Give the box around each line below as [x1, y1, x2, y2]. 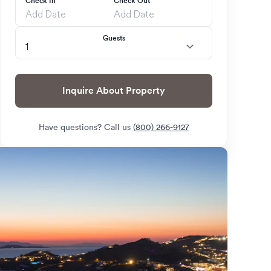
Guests [102, 33, 125, 43]
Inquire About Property [126, 84, 165, 97]
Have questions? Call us [38, 122, 133, 132]
